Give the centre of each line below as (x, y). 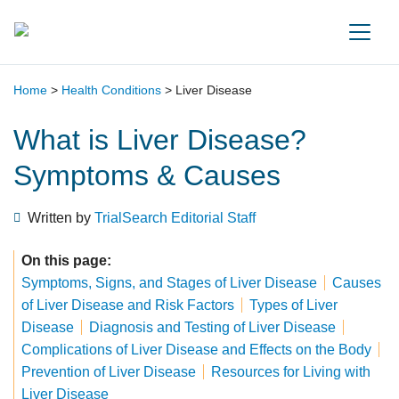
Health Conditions (111, 90)
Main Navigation (104, 45)
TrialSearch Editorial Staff (175, 218)
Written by (61, 218)
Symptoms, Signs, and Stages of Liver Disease (169, 283)
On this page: (66, 261)
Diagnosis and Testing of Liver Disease (212, 327)
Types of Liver (293, 305)
